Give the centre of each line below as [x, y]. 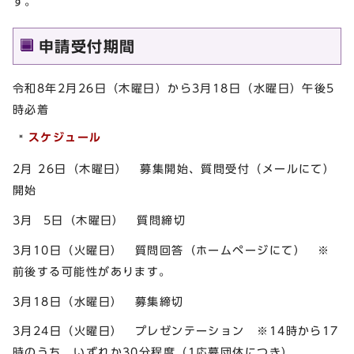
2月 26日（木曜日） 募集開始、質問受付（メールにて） [174, 169]
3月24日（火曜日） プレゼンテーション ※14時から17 [176, 331]
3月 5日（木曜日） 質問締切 [100, 220]
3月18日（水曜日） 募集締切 [98, 301]
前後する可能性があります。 [98, 271]
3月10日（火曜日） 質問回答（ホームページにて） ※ [171, 250]
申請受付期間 [87, 47]
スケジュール [65, 137]
